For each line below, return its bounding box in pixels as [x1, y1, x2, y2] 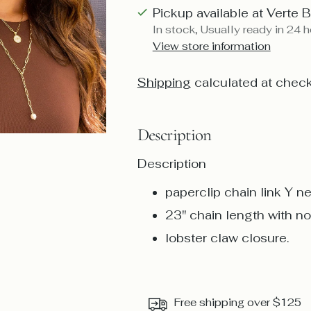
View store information [152, 39, 271, 53]
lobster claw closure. [165, 230, 289, 246]
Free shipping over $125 [174, 295, 301, 309]
